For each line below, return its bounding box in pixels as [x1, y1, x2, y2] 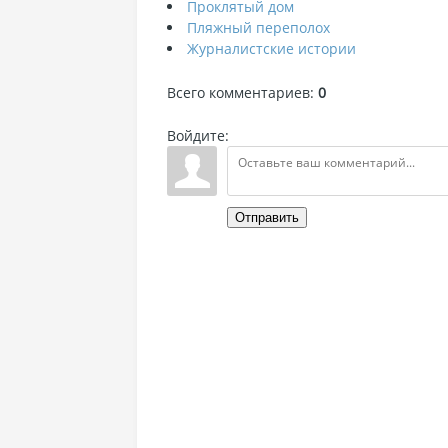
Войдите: [167, 126, 229, 145]
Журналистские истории [187, 39, 356, 58]
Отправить [235, 210, 299, 225]
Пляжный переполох [187, 18, 330, 37]
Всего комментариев [167, 83, 310, 102]
